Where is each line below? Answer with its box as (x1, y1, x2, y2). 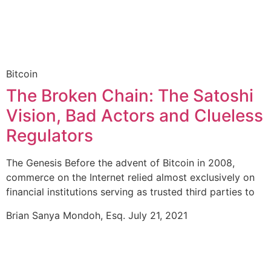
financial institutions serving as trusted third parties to (6, 186, 255, 198)
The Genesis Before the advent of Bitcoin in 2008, (6, 157, 235, 169)
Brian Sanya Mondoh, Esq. (6, 209, 128, 221)
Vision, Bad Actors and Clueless (6, 105, 263, 126)
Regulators (6, 125, 93, 146)
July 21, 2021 (128, 209, 188, 221)
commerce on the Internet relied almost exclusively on (6, 171, 255, 184)
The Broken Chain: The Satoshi (6, 85, 253, 106)
